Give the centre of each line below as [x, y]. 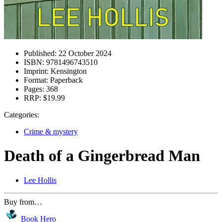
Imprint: [36, 71]
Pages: [34, 89]
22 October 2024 [84, 53]
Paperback [65, 80]
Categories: [22, 115]
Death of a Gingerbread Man [102, 156]
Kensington [68, 71]
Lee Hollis [40, 180]
